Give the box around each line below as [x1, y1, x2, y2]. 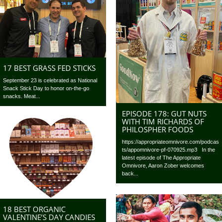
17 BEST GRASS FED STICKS [3, 63, 96, 73]
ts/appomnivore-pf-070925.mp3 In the [122, 147, 216, 153]
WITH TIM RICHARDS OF [122, 116, 205, 127]
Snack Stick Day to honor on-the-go [3, 85, 90, 92]
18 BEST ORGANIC [3, 204, 66, 214]
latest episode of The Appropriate [122, 155, 201, 161]
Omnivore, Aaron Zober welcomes [122, 163, 205, 169]
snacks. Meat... [3, 93, 41, 100]
